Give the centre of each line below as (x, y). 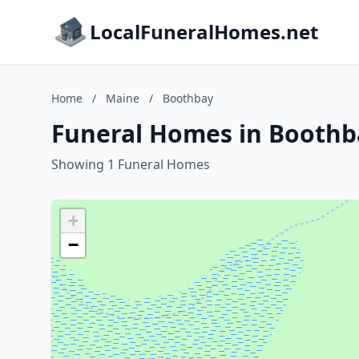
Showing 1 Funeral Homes (131, 164)
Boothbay (188, 98)
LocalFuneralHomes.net (204, 32)
